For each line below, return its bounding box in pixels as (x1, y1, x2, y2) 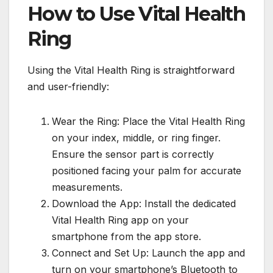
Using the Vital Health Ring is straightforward (27, 64, 235, 77)
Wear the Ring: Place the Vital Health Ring (52, 115, 245, 128)
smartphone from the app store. (52, 230, 201, 243)
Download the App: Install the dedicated (52, 197, 236, 210)
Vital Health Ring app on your (52, 214, 189, 227)
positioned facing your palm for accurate (52, 165, 241, 177)
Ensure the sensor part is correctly (52, 148, 214, 161)
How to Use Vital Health (27, 2, 246, 26)
